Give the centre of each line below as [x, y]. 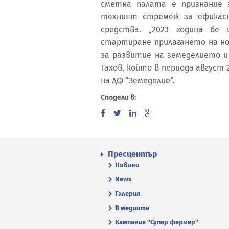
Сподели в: [118, 97]
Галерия [128, 193]
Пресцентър [132, 154]
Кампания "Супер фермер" [157, 222]
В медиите [132, 208]
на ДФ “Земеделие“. [138, 80]
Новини [127, 165]
